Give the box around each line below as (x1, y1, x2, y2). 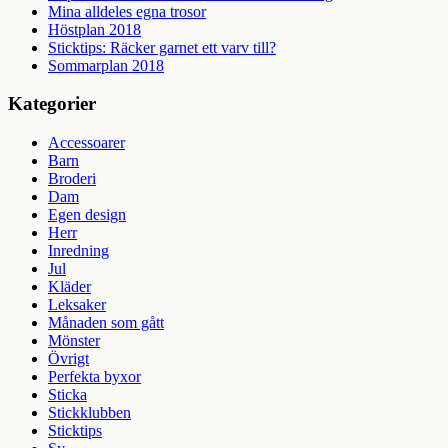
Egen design (48, 206, 126, 224)
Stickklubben (48, 404, 131, 422)
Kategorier (8, 93, 96, 115)
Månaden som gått (48, 314, 164, 332)
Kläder (48, 278, 91, 296)
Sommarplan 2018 (48, 56, 164, 74)
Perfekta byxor (48, 368, 141, 386)
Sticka (48, 386, 87, 404)
